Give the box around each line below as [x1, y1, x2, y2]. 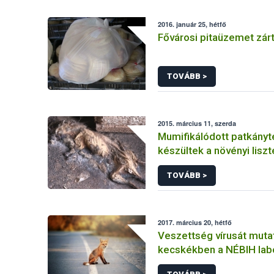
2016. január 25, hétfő [158, 20, 227, 29]
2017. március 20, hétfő [158, 218, 232, 227]
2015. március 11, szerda [158, 119, 237, 128]
